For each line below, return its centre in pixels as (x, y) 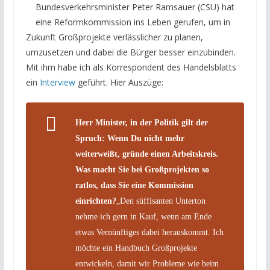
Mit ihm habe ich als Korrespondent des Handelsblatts (131, 67)
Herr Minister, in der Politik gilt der (141, 123)
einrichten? (96, 201)
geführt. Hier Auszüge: (119, 82)
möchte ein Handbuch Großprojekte (136, 248)
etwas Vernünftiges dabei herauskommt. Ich (149, 232)
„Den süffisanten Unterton (161, 201)
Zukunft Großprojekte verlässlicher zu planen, (114, 37)
